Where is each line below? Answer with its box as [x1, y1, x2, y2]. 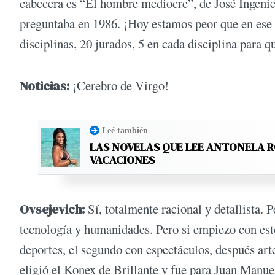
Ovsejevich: [20, 200, 85, 219]
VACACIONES [90, 152, 155, 168]
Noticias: [20, 76, 69, 95]
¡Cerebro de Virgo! [69, 76, 169, 94]
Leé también [102, 125, 148, 136]
